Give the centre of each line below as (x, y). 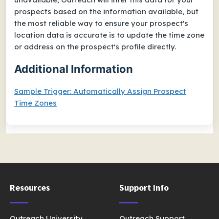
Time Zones (35, 103)
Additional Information (74, 69)
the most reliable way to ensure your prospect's (101, 23)
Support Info (144, 188)
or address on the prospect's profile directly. (95, 47)
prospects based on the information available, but (106, 12)
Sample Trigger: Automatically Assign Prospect (100, 91)
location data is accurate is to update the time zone (109, 35)
